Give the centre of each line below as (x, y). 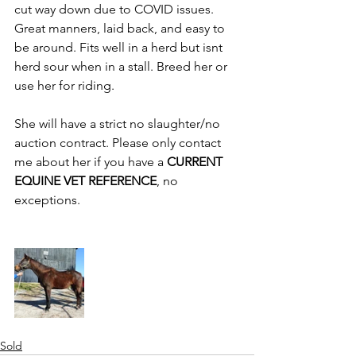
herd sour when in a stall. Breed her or (122, 66)
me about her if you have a (91, 162)
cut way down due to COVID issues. (116, 9)
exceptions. (49, 200)
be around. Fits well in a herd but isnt (120, 47)
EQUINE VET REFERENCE (85, 181)
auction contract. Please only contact (119, 143)
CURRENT (196, 162)
